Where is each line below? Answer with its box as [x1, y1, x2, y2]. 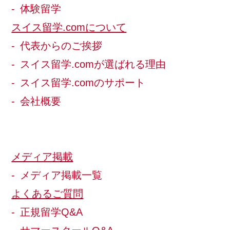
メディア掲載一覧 [20, 169, 103, 181]
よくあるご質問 [11, 188, 84, 200]
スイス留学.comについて [11, 22, 127, 33]
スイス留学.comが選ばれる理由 [20, 59, 166, 70]
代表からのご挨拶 [20, 40, 103, 52]
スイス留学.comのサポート [20, 77, 146, 89]
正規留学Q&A [20, 206, 83, 218]
